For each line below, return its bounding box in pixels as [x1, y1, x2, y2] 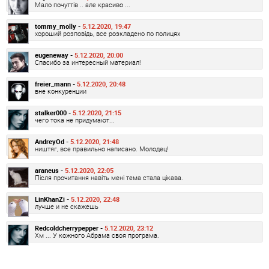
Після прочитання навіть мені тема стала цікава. [35, 172, 183, 182]
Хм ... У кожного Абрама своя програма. [35, 230, 159, 240]
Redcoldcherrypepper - [35, 223, 104, 232]
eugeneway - [35, 50, 74, 59]
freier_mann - [35, 79, 77, 88]
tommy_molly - [35, 21, 82, 31]
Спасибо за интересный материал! [35, 57, 141, 67]
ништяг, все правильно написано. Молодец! [35, 144, 168, 153]
